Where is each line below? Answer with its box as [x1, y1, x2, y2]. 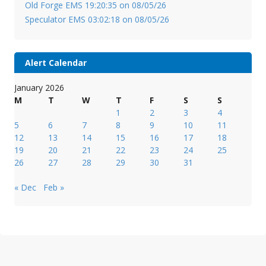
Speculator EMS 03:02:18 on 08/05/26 [24, 14, 169, 26]
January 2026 [14, 82, 64, 94]
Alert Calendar [24, 57, 87, 69]
